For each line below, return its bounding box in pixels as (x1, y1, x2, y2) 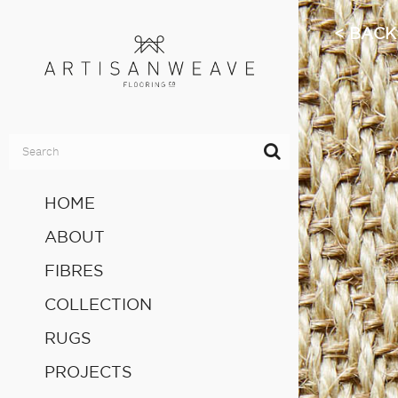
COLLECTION (44, 297, 152, 314)
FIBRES (44, 263, 104, 280)
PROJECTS (44, 364, 132, 381)
